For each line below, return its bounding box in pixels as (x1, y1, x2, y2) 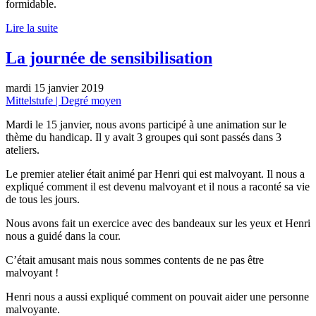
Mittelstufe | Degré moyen (6, 95, 121, 107)
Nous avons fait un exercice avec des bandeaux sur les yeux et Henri (6, 217, 310, 230)
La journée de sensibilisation (6, 49, 212, 68)
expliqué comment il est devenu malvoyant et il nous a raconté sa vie (6, 181, 310, 193)
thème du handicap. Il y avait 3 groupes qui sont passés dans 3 (6, 131, 281, 144)
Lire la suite (6, 22, 58, 35)
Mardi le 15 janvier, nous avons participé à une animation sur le (6, 119, 286, 131)
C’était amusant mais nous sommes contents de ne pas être (6, 254, 264, 267)
